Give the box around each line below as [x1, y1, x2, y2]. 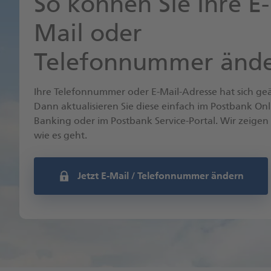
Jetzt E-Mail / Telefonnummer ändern [77, 170, 244, 181]
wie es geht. [34, 129, 87, 141]
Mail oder [34, 19, 142, 47]
